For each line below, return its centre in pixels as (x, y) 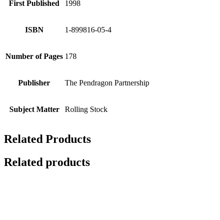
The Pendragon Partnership (107, 82)
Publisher (34, 82)
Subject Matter (34, 109)
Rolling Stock (86, 109)
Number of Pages (34, 56)
